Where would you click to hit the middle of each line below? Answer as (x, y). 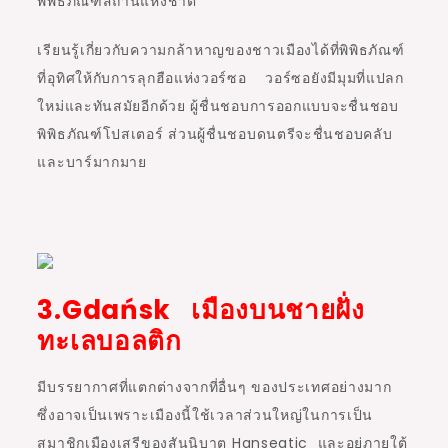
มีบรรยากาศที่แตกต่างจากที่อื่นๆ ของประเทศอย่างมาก (214, 387)
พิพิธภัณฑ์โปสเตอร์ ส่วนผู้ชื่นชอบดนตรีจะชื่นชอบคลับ (215, 134)
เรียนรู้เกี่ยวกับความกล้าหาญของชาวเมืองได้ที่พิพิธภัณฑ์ (221, 50)
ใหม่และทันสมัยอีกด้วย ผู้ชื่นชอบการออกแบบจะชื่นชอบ (218, 106)
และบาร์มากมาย (92, 162)
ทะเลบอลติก (109, 341)
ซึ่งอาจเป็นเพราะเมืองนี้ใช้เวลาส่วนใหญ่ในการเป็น (205, 415)
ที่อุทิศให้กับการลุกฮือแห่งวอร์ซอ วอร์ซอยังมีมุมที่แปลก (220, 78)
